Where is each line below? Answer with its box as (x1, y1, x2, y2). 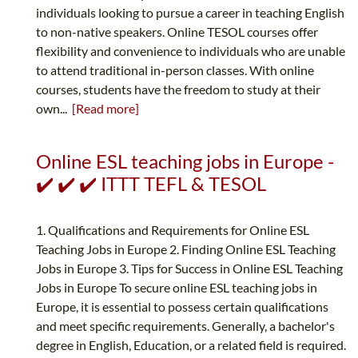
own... (36, 101, 72, 117)
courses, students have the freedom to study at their (36, 82, 320, 97)
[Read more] (72, 101, 139, 117)
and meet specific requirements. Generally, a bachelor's (36, 318, 335, 334)
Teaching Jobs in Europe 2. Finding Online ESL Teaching (36, 241, 336, 257)
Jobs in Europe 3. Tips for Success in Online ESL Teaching (36, 261, 343, 276)
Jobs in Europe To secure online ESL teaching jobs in (36, 280, 317, 296)
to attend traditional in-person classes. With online (36, 62, 314, 78)
